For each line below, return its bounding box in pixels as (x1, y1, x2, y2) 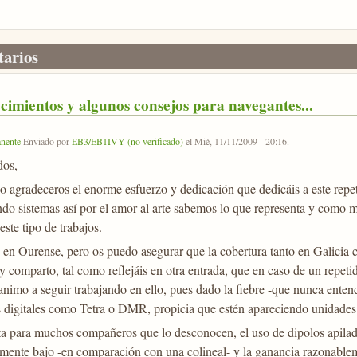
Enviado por (20, 134, 72, 147)
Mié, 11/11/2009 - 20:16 (194, 134, 287, 147)
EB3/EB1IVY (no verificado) (71, 134, 183, 147)
